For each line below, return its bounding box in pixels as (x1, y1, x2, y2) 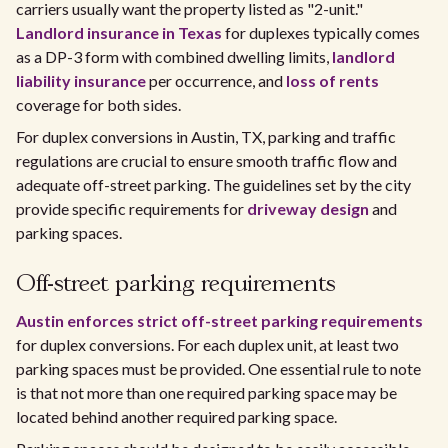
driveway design (247, 199, 369, 219)
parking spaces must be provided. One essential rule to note (16, 359, 421, 379)
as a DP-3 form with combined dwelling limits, (16, 47, 332, 67)
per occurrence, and (146, 71, 286, 91)
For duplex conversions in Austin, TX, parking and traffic (16, 127, 396, 147)
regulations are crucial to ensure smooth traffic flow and (16, 151, 397, 171)
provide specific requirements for (16, 199, 247, 219)
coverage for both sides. (16, 95, 181, 115)
